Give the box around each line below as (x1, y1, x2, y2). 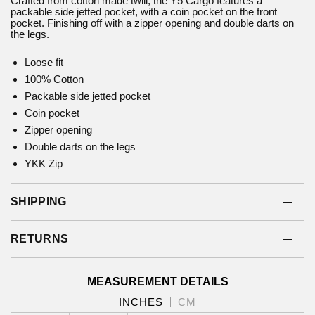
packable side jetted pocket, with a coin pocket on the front (11, 6, 278, 18)
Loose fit (25, 56, 63, 69)
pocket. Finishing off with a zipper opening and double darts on (11, 17, 295, 30)
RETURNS (11, 233, 69, 245)
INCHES (119, 296, 163, 309)
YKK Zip (25, 157, 63, 170)
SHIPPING (11, 195, 67, 208)
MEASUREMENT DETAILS (86, 276, 229, 288)
